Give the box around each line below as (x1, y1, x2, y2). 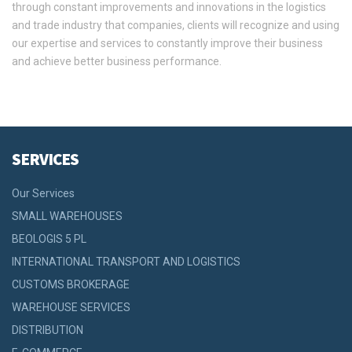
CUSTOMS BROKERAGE (12, 278, 130, 291)
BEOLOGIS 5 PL (12, 233, 86, 246)
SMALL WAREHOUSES (12, 210, 123, 223)
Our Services (12, 187, 75, 200)
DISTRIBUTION (12, 324, 83, 337)
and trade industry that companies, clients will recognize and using (12, 19, 339, 32)
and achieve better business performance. (12, 55, 222, 68)
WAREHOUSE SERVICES (12, 301, 130, 314)
